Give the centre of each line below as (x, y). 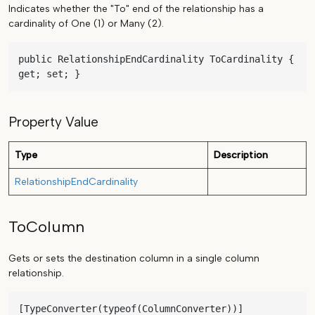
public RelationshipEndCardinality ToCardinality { (156, 59)
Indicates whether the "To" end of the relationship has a (136, 9)
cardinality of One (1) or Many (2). (86, 24)
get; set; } (49, 74)
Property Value (53, 122)
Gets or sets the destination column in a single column (134, 259)
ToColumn (46, 227)
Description (241, 155)
